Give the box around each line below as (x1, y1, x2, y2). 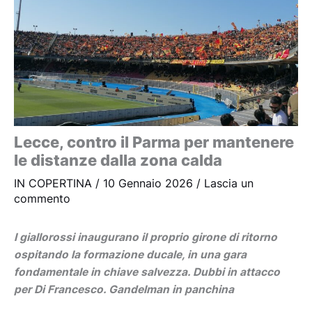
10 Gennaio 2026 (103, 177, 196, 191)
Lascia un (204, 177, 253, 191)
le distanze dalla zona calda (14, 151, 222, 170)
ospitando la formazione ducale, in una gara (14, 248, 247, 262)
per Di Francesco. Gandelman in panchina (14, 283, 234, 297)
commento (14, 192, 70, 206)
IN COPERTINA (14, 177, 92, 191)
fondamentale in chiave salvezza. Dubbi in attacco (14, 265, 280, 279)
